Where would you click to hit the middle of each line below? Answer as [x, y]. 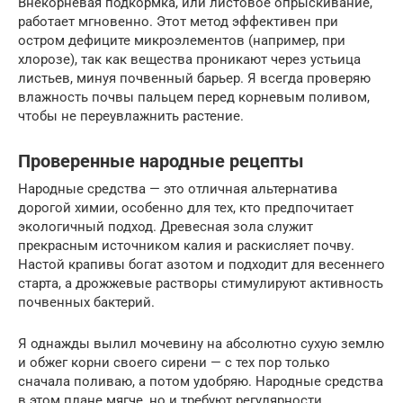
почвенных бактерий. [86, 302]
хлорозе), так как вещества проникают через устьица [189, 59]
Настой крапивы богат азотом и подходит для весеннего [201, 264]
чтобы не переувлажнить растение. [131, 116]
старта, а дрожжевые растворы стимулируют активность [201, 283]
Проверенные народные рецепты [161, 162]
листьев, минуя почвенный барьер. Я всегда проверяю [194, 78]
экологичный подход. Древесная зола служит [166, 226]
